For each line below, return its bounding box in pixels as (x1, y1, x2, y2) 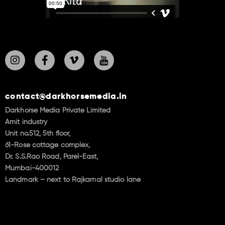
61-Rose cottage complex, (5, 142, 90, 149)
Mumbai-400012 (5, 165, 59, 172)
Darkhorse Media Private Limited (5, 107, 111, 115)
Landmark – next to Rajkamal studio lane (5, 176, 141, 184)
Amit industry (5, 119, 48, 126)
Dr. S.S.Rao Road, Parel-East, (5, 153, 98, 161)
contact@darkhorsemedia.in (5, 93, 127, 101)
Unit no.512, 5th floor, (5, 130, 71, 138)
